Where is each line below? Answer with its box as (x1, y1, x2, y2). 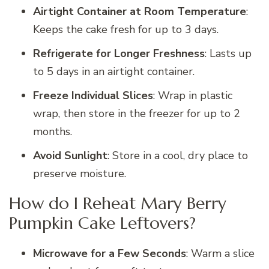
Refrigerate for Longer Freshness (33, 46, 205, 61)
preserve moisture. (33, 166, 126, 181)
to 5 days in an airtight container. (33, 64, 195, 79)
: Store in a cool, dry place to (107, 148, 248, 163)
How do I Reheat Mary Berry (9, 193, 226, 214)
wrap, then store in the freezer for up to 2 (33, 106, 240, 121)
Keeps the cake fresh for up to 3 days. (33, 22, 219, 37)
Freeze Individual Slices (33, 88, 153, 103)
